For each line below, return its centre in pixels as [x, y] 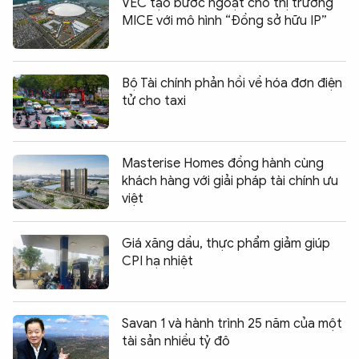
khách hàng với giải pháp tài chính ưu [230, 182]
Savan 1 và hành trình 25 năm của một [232, 324]
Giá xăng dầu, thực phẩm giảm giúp [226, 244]
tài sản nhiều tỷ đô [176, 342]
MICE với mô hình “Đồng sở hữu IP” [224, 21]
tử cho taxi [154, 101]
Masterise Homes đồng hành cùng [223, 164]
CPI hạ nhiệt [157, 262]
